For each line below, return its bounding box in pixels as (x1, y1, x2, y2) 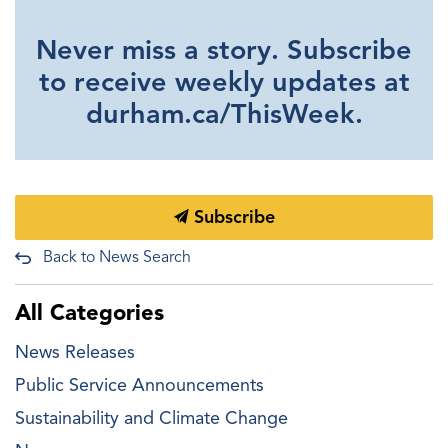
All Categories (15, 299, 164, 326)
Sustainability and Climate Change (15, 407, 288, 429)
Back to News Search (43, 247, 191, 267)
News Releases (15, 341, 135, 363)
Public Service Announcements (15, 374, 264, 396)
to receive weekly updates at (38, 65, 410, 99)
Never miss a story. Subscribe (36, 33, 412, 67)
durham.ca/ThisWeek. (85, 97, 363, 131)
